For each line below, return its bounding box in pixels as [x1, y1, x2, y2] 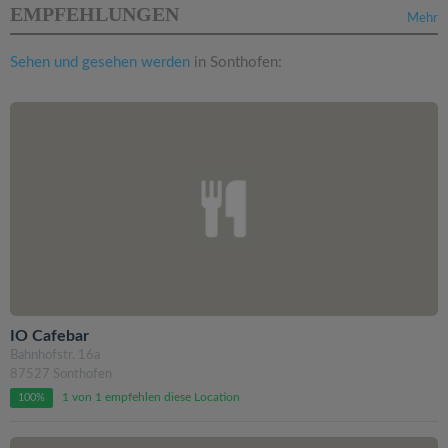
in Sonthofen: [190, 54, 282, 70]
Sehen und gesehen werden [10, 54, 190, 70]
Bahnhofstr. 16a [10, 348, 100, 362]
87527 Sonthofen [10, 367, 112, 381]
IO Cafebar [10, 327, 89, 344]
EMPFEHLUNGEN [10, 2, 179, 25]
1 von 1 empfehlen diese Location [62, 390, 240, 403]
